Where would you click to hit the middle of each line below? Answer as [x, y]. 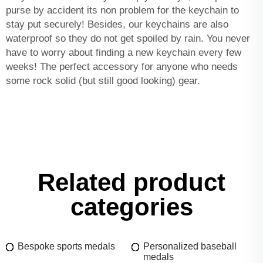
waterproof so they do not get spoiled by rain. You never [128, 38]
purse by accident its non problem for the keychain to [122, 10]
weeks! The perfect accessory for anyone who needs [122, 66]
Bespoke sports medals [66, 246]
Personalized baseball [190, 246]
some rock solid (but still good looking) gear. [103, 80]
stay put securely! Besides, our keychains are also [117, 24]
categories [131, 207]
